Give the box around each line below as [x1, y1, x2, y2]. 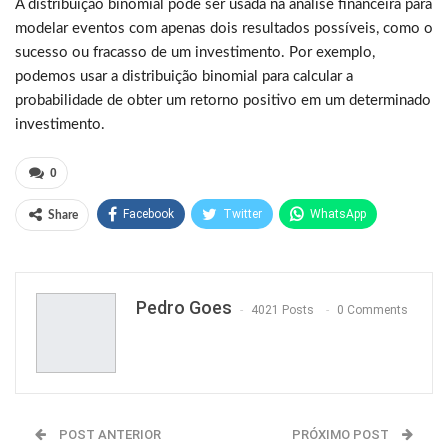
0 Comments [337, 302, 408, 317]
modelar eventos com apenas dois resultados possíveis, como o [15, 21, 433, 37]
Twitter [223, 207, 262, 222]
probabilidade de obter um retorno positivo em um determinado [15, 93, 431, 109]
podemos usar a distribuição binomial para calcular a [15, 69, 353, 85]
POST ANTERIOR [56, 427, 161, 443]
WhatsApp [310, 207, 366, 222]
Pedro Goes [136, 297, 232, 319]
